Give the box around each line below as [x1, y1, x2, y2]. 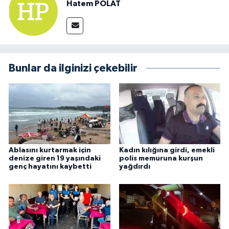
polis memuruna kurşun [119, 155, 203, 163]
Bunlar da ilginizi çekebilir [9, 62, 138, 74]
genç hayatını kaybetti [9, 163, 91, 171]
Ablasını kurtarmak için [9, 147, 91, 154]
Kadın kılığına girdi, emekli [119, 147, 215, 154]
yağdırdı [119, 163, 150, 171]
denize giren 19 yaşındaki [9, 155, 101, 163]
